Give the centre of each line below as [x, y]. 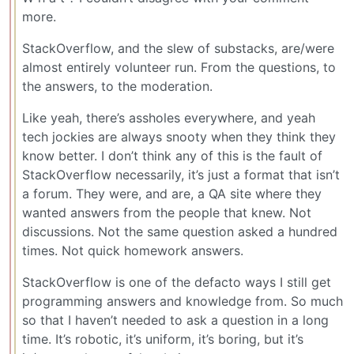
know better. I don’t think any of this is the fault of [172, 156]
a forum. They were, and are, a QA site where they [172, 194]
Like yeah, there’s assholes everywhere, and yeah [169, 118]
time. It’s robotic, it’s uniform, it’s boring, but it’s [163, 339]
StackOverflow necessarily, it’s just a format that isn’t [181, 175]
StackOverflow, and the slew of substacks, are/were [178, 49]
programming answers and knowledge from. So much [183, 301]
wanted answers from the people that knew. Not [167, 213]
